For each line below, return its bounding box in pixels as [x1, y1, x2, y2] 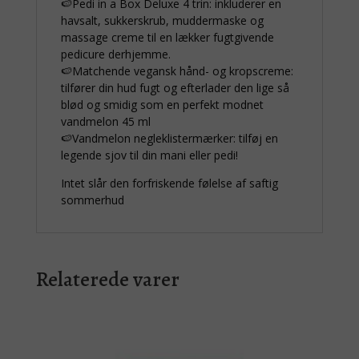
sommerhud [60, 192, 124, 208]
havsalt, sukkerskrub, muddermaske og [60, 13, 264, 29]
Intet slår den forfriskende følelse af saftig [60, 175, 278, 192]
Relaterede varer [35, 265, 179, 294]
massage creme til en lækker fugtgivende [60, 30, 274, 46]
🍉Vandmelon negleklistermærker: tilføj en [60, 131, 278, 147]
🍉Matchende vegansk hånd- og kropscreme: [60, 63, 293, 79]
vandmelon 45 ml [60, 114, 151, 130]
